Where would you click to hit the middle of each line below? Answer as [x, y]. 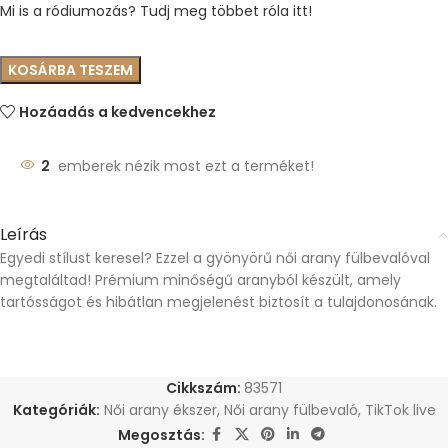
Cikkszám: [205, 388]
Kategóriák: [56, 410]
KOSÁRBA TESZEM [70, 70]
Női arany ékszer [160, 410]
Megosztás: [161, 434]
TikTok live [400, 410]
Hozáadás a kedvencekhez [118, 112]
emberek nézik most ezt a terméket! [186, 166]
